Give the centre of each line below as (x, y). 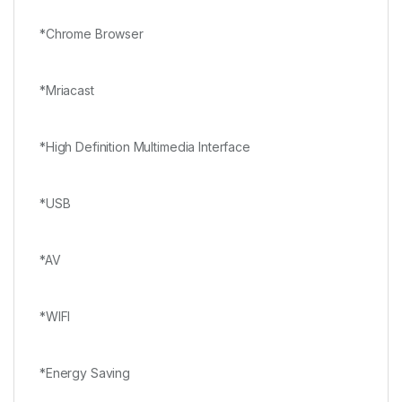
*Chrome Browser (92, 34)
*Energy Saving (85, 372)
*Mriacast (67, 91)
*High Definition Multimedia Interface (145, 147)
